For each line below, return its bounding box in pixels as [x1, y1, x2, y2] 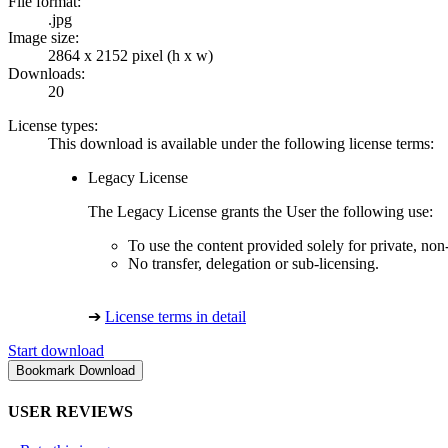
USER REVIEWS [8, 402, 133, 420]
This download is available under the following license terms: [48, 135, 434, 153]
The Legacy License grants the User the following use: [88, 203, 433, 221]
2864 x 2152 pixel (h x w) [48, 47, 213, 65]
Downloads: [8, 65, 85, 83]
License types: [8, 117, 98, 135]
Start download [8, 342, 104, 360]
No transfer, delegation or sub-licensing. [128, 255, 379, 273]
